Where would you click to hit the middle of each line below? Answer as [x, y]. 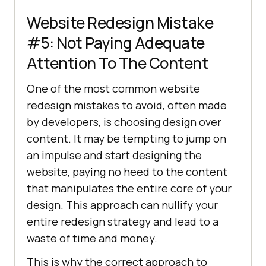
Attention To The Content [118, 63]
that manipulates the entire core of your [129, 188]
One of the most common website [113, 88]
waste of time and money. [92, 238]
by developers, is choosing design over [124, 121]
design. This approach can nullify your [122, 205]
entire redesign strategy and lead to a [123, 221]
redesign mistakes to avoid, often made [127, 105]
